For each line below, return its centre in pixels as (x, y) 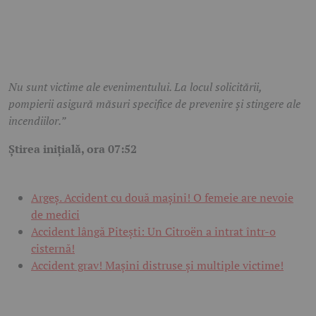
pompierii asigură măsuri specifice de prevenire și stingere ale (154, 104)
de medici (55, 215)
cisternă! (53, 249)
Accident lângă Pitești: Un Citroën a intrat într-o (153, 232)
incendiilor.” (37, 121)
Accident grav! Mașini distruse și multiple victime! (157, 266)
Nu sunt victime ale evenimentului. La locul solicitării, (135, 87)
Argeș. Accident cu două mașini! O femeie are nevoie (162, 198)
